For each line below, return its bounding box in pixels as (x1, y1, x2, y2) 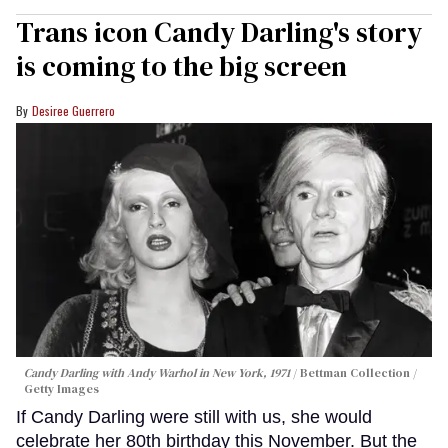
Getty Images (24, 381, 99, 398)
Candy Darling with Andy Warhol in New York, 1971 (24, 365, 290, 382)
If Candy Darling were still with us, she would (16, 407, 372, 428)
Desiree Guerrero (32, 102, 115, 120)
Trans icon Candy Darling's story (16, 13, 422, 52)
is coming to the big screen (16, 47, 347, 86)
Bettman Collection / (300, 365, 417, 382)
